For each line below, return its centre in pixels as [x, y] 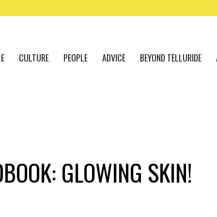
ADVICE [114, 58]
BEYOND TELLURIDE [171, 58]
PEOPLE [76, 58]
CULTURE [34, 58]
